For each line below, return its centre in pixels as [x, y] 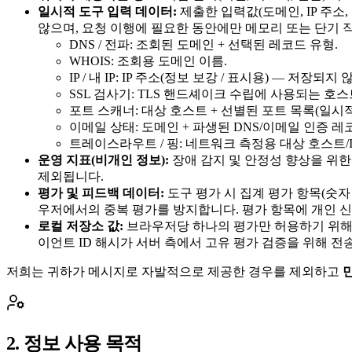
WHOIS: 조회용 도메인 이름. [148, 61]
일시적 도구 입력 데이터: [107, 12]
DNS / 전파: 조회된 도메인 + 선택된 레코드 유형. [203, 45]
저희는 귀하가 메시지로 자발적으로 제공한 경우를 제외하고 [173, 272]
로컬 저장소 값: [81, 226]
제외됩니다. [71, 177]
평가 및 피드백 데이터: [101, 193]
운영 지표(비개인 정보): [103, 160]
